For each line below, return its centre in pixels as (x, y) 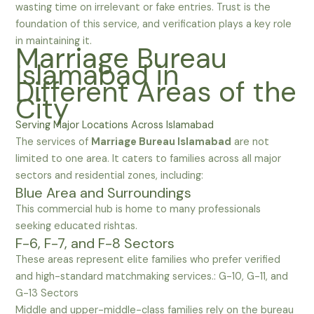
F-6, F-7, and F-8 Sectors (95, 244)
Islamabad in (97, 75)
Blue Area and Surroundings (104, 193)
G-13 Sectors (47, 294)
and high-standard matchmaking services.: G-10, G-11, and (152, 277)
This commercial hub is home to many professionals (138, 210)
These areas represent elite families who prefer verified (148, 260)
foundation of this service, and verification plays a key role (154, 25)
